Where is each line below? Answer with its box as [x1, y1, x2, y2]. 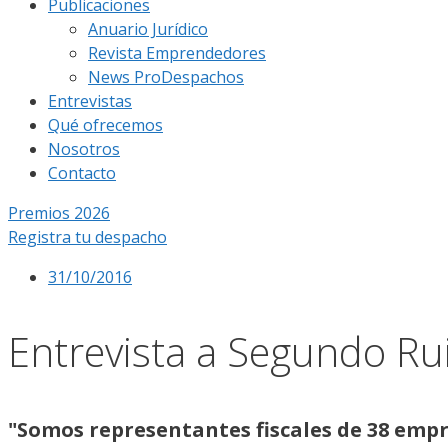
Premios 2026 [8, 202, 110, 224]
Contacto [48, 162, 116, 184]
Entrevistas [48, 90, 132, 112]
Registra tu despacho [8, 226, 167, 248]
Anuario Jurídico [88, 18, 208, 40]
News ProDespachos [88, 66, 244, 88]
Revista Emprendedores [88, 42, 266, 64]
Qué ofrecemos [48, 114, 163, 136]
